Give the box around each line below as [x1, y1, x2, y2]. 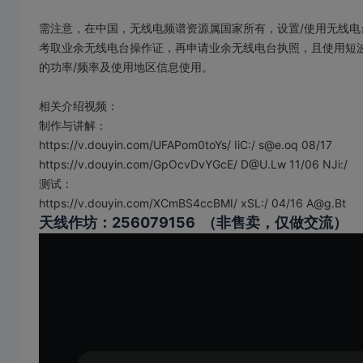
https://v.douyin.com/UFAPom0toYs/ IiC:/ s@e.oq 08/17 [39, 137, 332, 152]
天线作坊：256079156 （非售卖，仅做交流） [39, 213, 348, 231]
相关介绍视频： [39, 98, 118, 113]
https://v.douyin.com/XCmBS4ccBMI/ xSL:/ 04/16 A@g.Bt [39, 195, 346, 210]
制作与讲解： [39, 117, 107, 132]
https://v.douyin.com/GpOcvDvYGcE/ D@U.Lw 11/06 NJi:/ [39, 156, 348, 171]
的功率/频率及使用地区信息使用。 [39, 59, 213, 74]
